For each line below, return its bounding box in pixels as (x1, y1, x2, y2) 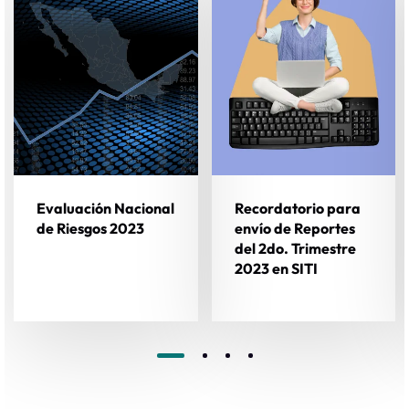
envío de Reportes (234, 218, 355, 237)
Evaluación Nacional (37, 198, 174, 217)
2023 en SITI (234, 258, 318, 278)
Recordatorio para (234, 198, 361, 217)
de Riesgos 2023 (37, 218, 144, 237)
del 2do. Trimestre (234, 238, 356, 257)
